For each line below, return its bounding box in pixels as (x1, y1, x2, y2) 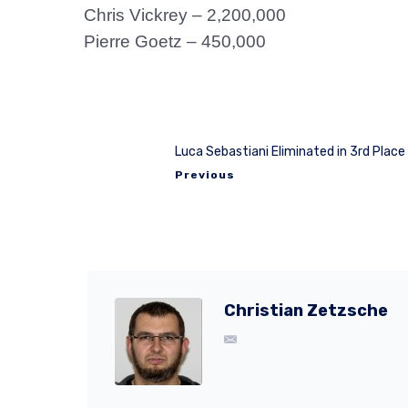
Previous (175, 168, 235, 181)
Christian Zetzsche (224, 300, 388, 321)
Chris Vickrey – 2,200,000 (84, 5, 286, 25)
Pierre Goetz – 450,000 (84, 32, 266, 51)
